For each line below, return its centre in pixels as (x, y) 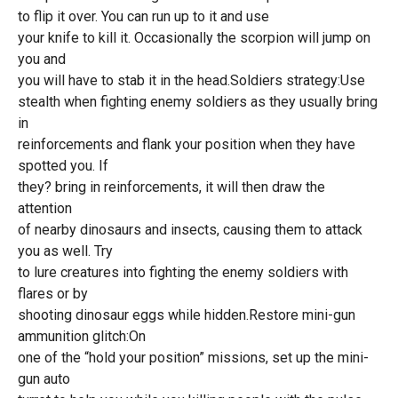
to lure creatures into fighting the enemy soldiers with (183, 272)
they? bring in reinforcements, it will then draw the (171, 187)
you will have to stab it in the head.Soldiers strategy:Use (191, 80)
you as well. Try (65, 251)
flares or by (52, 294)
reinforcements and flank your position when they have (186, 144)
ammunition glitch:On (81, 336)
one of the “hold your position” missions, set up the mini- (193, 358)
